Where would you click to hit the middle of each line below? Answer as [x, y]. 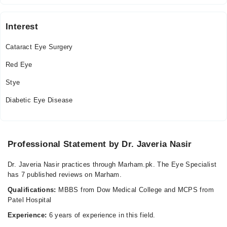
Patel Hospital [30, 200]
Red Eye [19, 65]
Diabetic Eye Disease [39, 100]
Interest [22, 27]
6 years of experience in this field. [101, 215]
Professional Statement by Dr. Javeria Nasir [100, 144]
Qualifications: [32, 190]
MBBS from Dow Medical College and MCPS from [135, 190]
